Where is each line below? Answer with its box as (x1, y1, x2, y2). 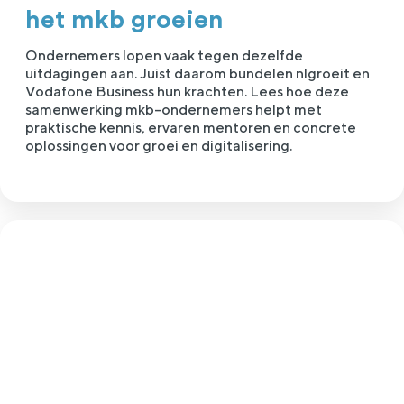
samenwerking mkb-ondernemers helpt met (25, 101, 322, 119)
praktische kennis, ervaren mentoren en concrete (25, 119, 356, 137)
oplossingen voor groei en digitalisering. (25, 137, 292, 155)
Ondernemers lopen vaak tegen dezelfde (25, 47, 303, 65)
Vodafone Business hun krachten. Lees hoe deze (25, 83, 349, 101)
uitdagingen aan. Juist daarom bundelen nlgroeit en (25, 65, 370, 83)
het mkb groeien (25, 7, 224, 33)
